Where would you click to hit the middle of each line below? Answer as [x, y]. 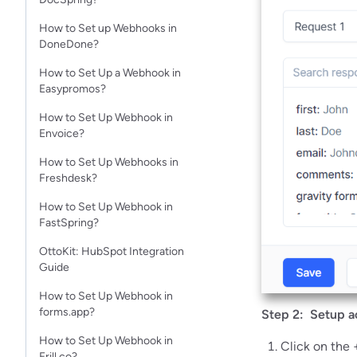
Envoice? [62, 133]
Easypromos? [73, 89]
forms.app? [67, 312]
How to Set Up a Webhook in [110, 73]
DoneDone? [69, 44]
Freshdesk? [68, 178]
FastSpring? [69, 223]
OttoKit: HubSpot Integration [112, 251]
